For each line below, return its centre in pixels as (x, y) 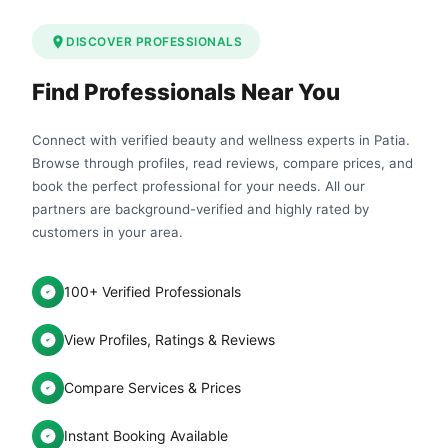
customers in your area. (107, 232)
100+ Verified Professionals (152, 292)
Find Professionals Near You (186, 92)
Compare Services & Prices (152, 388)
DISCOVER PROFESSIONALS (154, 42)
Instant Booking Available (146, 436)
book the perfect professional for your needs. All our (198, 186)
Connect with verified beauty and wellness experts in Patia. (221, 140)
